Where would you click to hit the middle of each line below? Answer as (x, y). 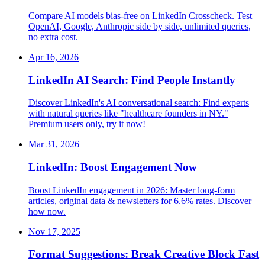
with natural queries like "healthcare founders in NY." (128, 114)
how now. (47, 211)
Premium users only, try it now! (87, 124)
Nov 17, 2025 (54, 231)
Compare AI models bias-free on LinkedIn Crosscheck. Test (140, 15)
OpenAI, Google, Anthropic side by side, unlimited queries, (140, 26)
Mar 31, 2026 (54, 144)
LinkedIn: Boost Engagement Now (113, 167)
